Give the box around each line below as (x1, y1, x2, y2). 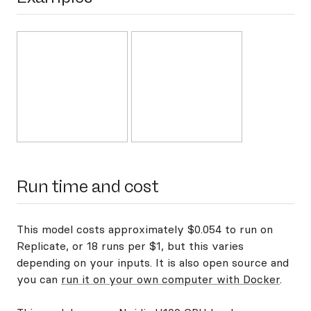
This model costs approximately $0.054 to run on (17, 222, 273, 236)
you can (17, 272, 61, 286)
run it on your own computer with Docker (61, 272, 280, 286)
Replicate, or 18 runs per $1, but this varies (17, 239, 244, 253)
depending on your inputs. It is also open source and (17, 255, 289, 269)
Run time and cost (17, 176, 159, 196)
